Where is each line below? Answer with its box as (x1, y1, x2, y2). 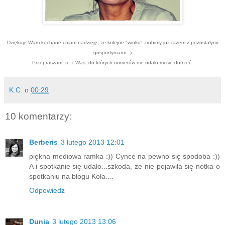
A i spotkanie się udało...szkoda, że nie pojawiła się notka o (29, 162, 220, 171)
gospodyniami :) (93, 49, 132, 55)
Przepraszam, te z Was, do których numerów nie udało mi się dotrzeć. (32, 59, 193, 65)
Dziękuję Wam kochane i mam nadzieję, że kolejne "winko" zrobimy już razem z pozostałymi (7, 39, 218, 45)
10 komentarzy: (5, 110, 72, 122)
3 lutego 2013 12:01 (61, 138, 125, 147)
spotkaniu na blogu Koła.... (29, 172, 114, 181)
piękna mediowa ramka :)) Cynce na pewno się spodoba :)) (29, 152, 220, 161)
